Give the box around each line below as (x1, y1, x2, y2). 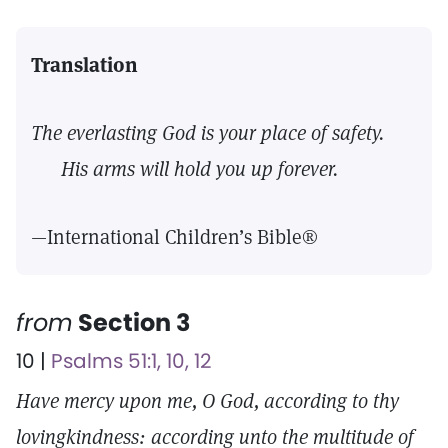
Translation (31, 52, 138, 78)
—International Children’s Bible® (31, 224, 318, 250)
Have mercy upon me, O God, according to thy (16, 388, 399, 414)
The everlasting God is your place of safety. (31, 120, 384, 146)
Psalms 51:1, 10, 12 (51, 347, 212, 375)
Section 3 (73, 306, 191, 339)
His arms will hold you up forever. (31, 156, 338, 182)
